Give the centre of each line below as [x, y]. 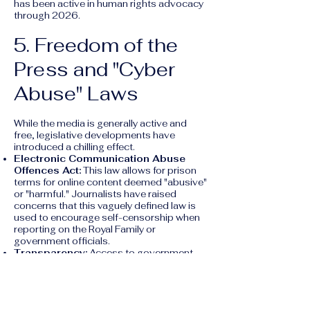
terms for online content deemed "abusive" [110, 182]
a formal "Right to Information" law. [92, 276]
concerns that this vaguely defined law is [105, 206]
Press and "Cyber [94, 70]
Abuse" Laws [76, 94]
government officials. [62, 241]
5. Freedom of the [96, 45]
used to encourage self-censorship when [107, 218]
